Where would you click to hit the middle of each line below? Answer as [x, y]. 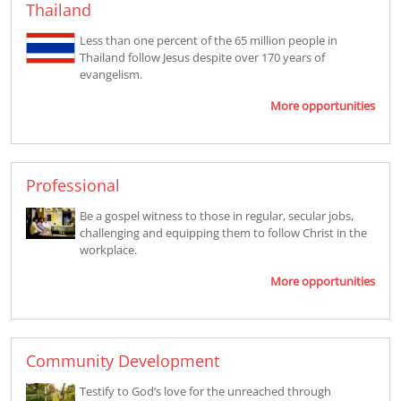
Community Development [123, 360]
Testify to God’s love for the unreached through [205, 391]
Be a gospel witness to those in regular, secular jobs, [217, 215]
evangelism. [111, 74]
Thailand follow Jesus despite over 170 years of [202, 57]
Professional [73, 185]
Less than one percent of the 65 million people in [209, 40]
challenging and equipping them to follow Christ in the [223, 232]
